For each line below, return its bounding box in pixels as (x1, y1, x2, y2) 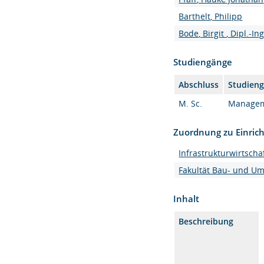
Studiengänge (173, 56, 233, 68)
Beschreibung (179, 216, 234, 227)
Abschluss (179, 79, 219, 90)
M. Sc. (179, 98, 203, 109)
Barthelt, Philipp (179, 11, 243, 22)
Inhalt (173, 193, 200, 204)
